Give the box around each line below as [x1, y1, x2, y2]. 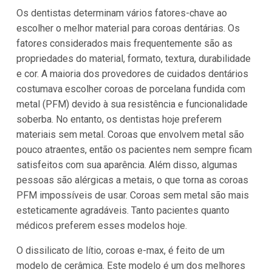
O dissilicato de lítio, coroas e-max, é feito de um [16, 244, 225, 256]
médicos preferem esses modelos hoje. [16, 219, 187, 231]
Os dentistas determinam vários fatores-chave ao [16, 7, 227, 19]
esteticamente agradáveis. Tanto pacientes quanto [16, 204, 229, 216]
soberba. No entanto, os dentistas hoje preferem [16, 113, 222, 125]
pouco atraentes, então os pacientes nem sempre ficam [16, 143, 252, 155]
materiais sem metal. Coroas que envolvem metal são [16, 128, 244, 140]
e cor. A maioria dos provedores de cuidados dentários [16, 67, 248, 80]
